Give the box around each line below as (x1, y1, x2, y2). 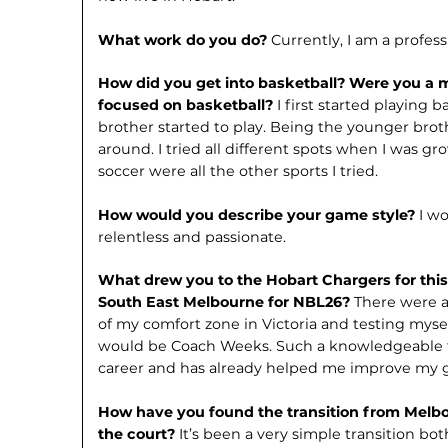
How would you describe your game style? (98, 205, 420, 224)
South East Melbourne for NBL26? (98, 293, 355, 312)
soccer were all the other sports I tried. (98, 162, 379, 181)
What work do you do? (98, 30, 272, 49)
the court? (98, 424, 180, 443)
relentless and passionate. (98, 227, 287, 246)
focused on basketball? (98, 96, 278, 115)
